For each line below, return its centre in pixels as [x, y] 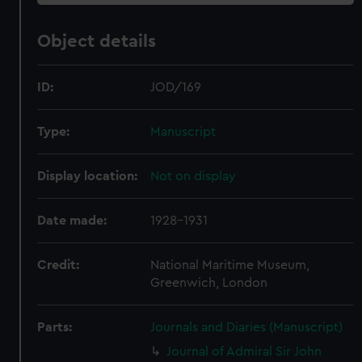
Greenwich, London [209, 283]
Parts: [55, 327]
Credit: [59, 265]
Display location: [88, 176]
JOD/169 [176, 87]
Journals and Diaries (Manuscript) [247, 327]
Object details [97, 41]
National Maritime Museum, [230, 265]
